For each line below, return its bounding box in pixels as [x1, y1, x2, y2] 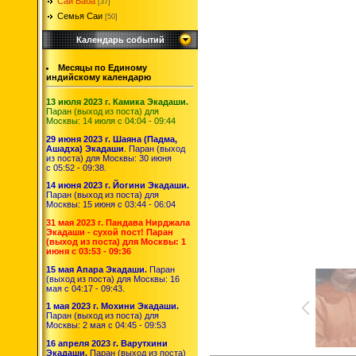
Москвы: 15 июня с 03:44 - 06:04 [46, 199, 176, 210]
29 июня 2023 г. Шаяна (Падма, [46, 133, 177, 144]
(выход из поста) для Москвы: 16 [46, 273, 180, 284]
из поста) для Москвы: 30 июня [46, 153, 172, 163]
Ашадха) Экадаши [46, 143, 124, 153]
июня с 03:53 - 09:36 [46, 246, 131, 256]
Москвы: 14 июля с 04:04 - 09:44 [46, 115, 176, 126]
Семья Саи [57, 11, 103, 21]
